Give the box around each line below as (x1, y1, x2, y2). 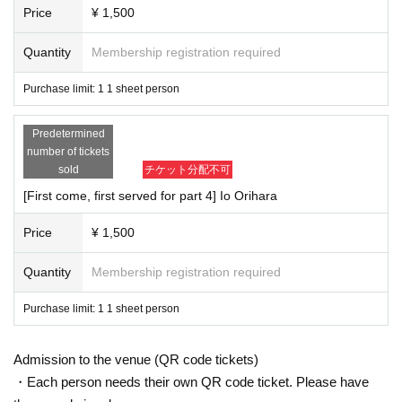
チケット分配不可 (144, 162, 231, 176)
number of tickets (27, 144, 109, 158)
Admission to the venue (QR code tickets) (13, 351, 258, 367)
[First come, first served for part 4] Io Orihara (23, 188, 277, 203)
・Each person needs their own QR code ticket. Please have (13, 373, 369, 389)
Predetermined (31, 127, 105, 140)
